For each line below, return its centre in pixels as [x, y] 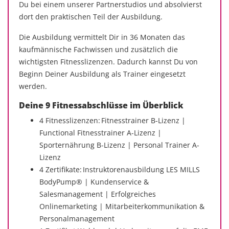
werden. [33, 86]
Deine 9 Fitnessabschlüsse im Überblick [101, 105]
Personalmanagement [77, 219]
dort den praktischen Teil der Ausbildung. [91, 17]
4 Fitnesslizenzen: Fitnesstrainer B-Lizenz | [112, 120]
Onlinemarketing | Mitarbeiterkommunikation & [122, 206]
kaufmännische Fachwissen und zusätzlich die [98, 49]
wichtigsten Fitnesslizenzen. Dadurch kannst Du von [108, 62]
